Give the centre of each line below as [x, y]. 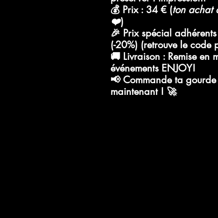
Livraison [142, 56]
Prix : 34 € [145, 10]
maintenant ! [137, 91]
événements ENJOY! [153, 68]
